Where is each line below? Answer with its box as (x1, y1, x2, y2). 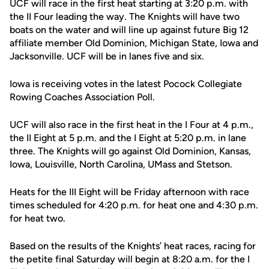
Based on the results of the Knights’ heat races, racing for (10, 240, 256, 252)
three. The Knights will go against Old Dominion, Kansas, (10, 145, 251, 157)
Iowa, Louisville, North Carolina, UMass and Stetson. (10, 159, 232, 170)
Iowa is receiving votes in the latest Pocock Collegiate (10, 78, 242, 89)
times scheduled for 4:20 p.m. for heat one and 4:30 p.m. (10, 199, 258, 211)
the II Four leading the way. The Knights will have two (10, 11, 240, 22)
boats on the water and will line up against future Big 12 (10, 24, 249, 35)
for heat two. (10, 213, 65, 224)
